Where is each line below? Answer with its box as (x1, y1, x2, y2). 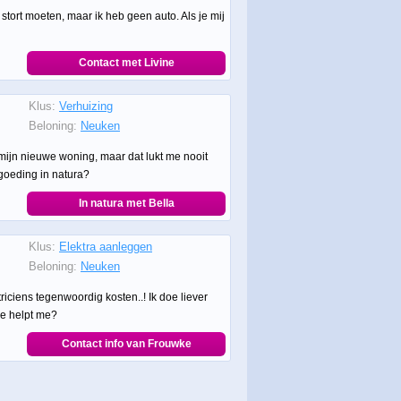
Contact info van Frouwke (61, 337, 192, 350)
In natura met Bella (78, 197, 175, 209)
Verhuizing (59, 99, 113, 113)
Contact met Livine (78, 56, 175, 69)
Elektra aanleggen (59, 240, 152, 253)
